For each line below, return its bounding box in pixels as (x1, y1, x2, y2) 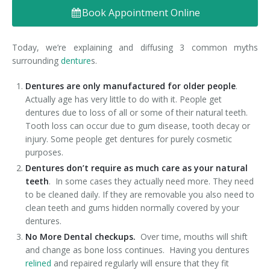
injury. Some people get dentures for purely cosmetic (25, 133, 233, 145)
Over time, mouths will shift (138, 231, 248, 242)
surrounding (12, 55, 61, 66)
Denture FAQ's (17, 13, 75, 24)
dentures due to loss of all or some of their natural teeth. (25, 107, 248, 118)
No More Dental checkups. (25, 231, 139, 242)
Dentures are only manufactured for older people (25, 80, 236, 92)
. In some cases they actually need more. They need (49, 175, 254, 187)
